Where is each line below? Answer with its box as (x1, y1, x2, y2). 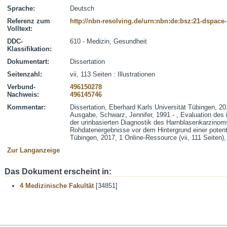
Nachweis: (7, 91, 39, 98)
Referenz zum (7, 17, 50, 25)
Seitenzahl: (7, 70, 42, 78)
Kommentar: (7, 103, 46, 111)
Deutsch (70, 5, 94, 12)
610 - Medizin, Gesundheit (70, 37, 147, 45)
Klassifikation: (7, 45, 52, 53)
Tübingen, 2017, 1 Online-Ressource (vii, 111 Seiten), (70, 134, 226, 141)
